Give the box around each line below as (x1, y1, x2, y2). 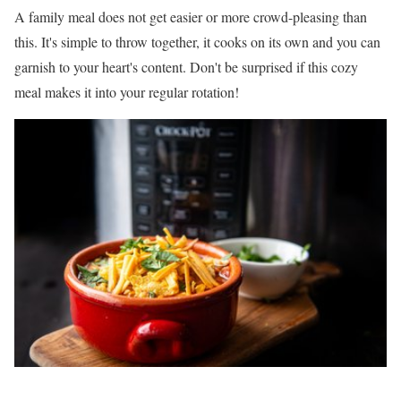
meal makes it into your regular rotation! (14, 82, 239, 101)
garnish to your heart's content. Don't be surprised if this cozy (14, 57, 358, 76)
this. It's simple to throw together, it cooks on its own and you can (14, 32, 380, 51)
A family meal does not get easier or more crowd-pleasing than (14, 7, 367, 26)
